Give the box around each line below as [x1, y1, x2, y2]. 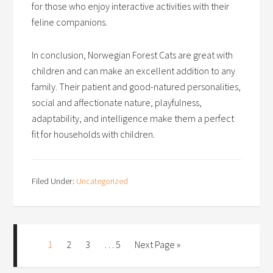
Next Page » [135, 238, 181, 250]
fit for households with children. [32, 128, 155, 140]
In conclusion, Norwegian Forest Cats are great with [32, 49, 233, 61]
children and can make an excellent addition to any [32, 65, 236, 77]
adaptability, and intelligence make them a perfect [32, 112, 235, 124]
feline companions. [32, 16, 108, 28]
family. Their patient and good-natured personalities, [32, 80, 241, 93]
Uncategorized [76, 175, 129, 186]
